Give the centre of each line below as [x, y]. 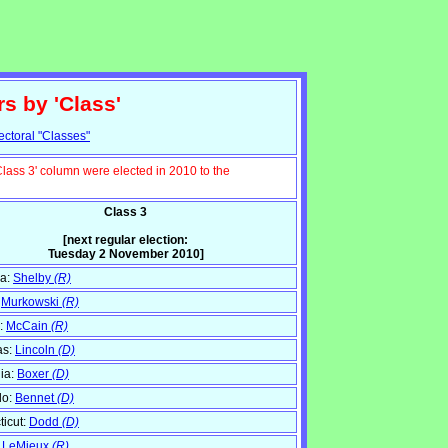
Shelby [33, 278]
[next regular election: [125, 240]
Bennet [36, 398]
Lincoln [36, 350]
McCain [28, 326]
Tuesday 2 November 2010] [125, 254]
